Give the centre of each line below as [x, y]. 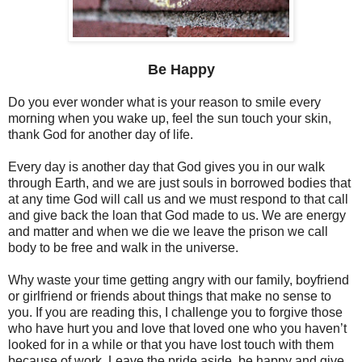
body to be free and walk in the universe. [123, 248]
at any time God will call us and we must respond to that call [178, 200]
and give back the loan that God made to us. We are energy [177, 216]
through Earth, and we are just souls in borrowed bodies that [179, 183]
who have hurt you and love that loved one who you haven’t [177, 329]
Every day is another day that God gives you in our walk [166, 167]
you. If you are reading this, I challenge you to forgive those [175, 313]
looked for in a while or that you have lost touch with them [171, 345]
